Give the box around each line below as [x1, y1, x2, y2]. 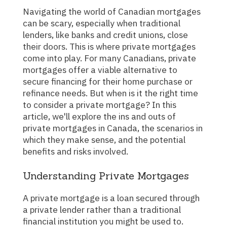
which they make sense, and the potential [23, 133, 185, 145]
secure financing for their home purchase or [23, 75, 193, 87]
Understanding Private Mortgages [23, 169, 189, 182]
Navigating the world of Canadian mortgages [23, 5, 29, 17]
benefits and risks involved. [23, 145, 128, 157]
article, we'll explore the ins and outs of [23, 110, 176, 122]
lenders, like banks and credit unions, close [23, 28, 188, 41]
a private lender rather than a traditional [23, 204, 181, 216]
